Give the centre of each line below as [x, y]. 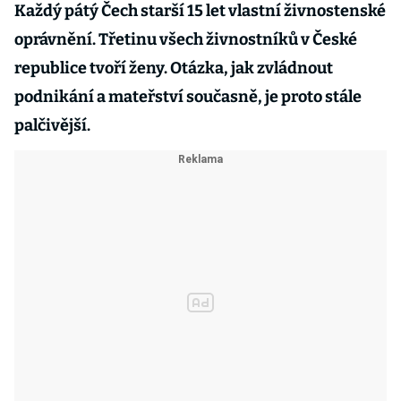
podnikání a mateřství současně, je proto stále [188, 97]
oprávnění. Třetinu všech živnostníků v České [186, 39]
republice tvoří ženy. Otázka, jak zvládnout [174, 68]
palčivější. [52, 125]
